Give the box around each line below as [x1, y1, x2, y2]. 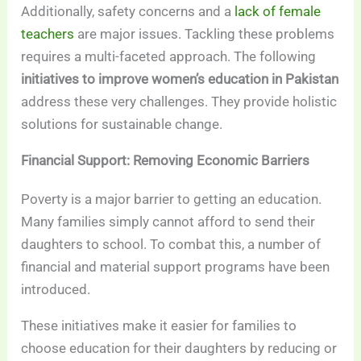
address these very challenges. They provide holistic [21, 93, 338, 110]
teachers [21, 25, 75, 42]
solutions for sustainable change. [21, 115, 223, 132]
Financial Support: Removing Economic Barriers [21, 151, 310, 168]
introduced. [21, 280, 91, 297]
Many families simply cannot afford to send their [21, 213, 316, 230]
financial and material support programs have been [21, 258, 330, 275]
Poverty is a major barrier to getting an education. [21, 190, 322, 207]
